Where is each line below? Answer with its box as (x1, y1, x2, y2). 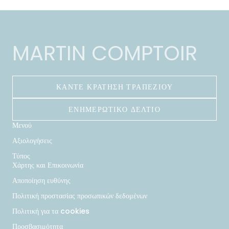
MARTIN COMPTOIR (12, 39, 197, 67)
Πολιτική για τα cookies (12, 206, 89, 216)
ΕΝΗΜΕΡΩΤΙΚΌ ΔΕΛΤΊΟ (68, 104, 161, 114)
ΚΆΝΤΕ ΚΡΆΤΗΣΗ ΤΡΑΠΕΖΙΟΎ (56, 82, 173, 92)
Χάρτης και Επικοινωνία (12, 160, 83, 170)
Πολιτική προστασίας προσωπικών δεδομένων (12, 191, 147, 201)
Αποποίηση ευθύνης (12, 175, 71, 186)
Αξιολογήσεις (12, 135, 52, 146)
